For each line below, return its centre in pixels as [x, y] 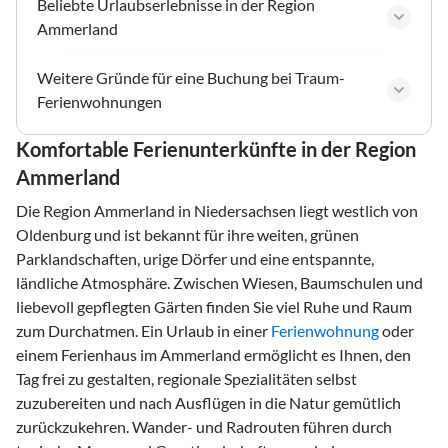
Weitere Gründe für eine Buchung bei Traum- [191, 77]
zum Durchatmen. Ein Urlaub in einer [143, 330]
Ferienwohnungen [99, 101]
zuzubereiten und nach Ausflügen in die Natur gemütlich [208, 402]
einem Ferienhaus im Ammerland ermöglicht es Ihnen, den [213, 354]
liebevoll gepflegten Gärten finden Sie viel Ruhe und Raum [214, 306]
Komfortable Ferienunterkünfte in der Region [216, 148]
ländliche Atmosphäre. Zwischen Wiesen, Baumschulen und [219, 282]
